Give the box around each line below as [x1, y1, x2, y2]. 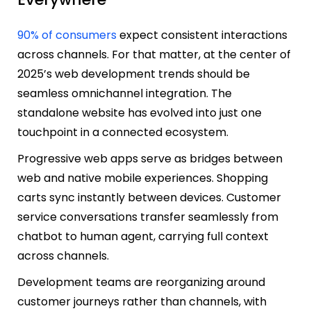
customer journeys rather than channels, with [17, 293, 267, 310]
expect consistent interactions [117, 26, 287, 43]
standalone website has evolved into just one [17, 104, 262, 121]
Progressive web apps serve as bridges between [17, 150, 283, 167]
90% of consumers [17, 26, 117, 43]
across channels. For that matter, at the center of [17, 46, 291, 62]
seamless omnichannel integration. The [17, 85, 232, 101]
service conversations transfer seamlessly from [17, 208, 278, 225]
